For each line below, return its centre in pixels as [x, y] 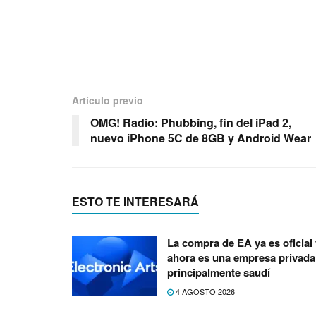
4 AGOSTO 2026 [204, 291]
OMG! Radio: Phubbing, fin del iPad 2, [191, 122]
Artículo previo [108, 100]
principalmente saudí [219, 272]
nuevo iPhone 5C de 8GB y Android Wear [201, 138]
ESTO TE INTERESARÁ [135, 201]
